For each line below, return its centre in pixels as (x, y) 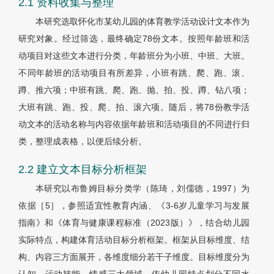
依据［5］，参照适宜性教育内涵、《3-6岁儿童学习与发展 (134, 206)
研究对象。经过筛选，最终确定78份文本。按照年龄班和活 (134, 39)
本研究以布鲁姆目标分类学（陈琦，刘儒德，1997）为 (143, 189)
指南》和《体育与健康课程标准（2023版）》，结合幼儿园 (134, 223)
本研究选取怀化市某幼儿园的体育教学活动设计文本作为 (143, 22)
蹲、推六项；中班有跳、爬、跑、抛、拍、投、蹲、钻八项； (134, 90)
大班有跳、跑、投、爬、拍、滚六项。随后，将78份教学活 (134, 107)
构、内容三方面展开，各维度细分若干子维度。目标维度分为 (134, 257)
